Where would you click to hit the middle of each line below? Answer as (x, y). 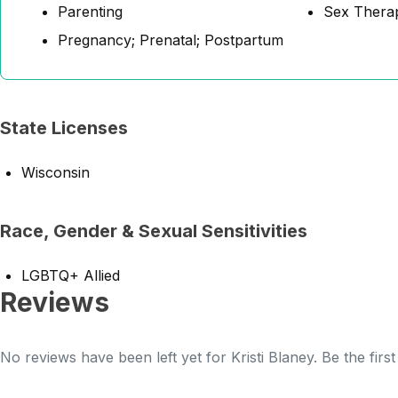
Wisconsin (56, 172)
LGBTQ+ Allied (71, 275)
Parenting (90, 12)
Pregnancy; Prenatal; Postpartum (171, 40)
